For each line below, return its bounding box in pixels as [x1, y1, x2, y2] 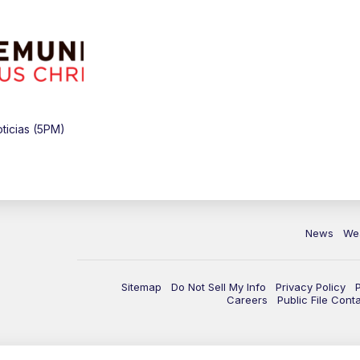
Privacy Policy [276, 280, 346, 294]
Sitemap [121, 280, 162, 294]
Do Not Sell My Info [171, 280, 266, 294]
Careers [227, 293, 268, 307]
